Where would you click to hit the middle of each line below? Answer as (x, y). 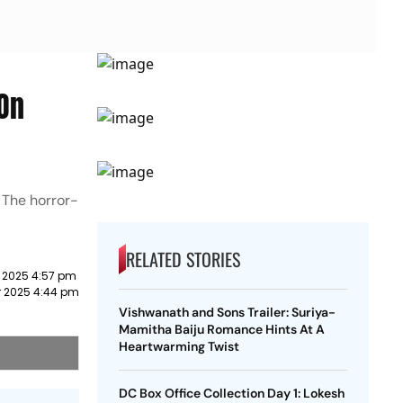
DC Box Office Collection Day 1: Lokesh (231, 393)
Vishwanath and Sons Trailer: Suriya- (227, 312)
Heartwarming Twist (179, 346)
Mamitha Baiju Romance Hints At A (221, 329)
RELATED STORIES (183, 259)
